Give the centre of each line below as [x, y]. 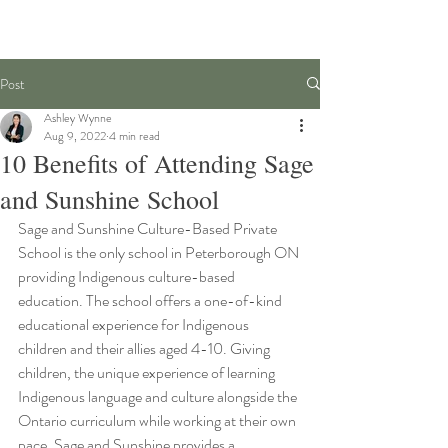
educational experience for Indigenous [135, 324]
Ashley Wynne [78, 117]
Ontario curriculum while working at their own [158, 420]
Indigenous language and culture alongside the [159, 396]
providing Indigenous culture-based [128, 276]
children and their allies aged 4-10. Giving [145, 348]
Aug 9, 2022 [75, 135]
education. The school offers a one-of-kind [151, 300]
